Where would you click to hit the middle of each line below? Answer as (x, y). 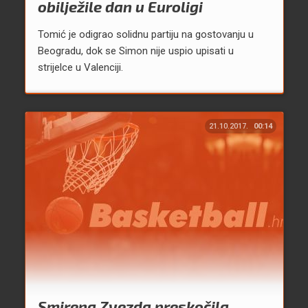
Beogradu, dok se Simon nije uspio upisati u (135, 51)
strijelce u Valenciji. (80, 68)
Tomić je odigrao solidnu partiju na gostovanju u (145, 35)
